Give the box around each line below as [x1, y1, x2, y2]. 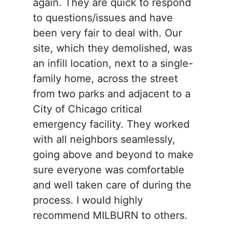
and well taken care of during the [32, 178, 192, 191]
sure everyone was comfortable [32, 163, 184, 176]
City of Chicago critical [32, 102, 142, 115]
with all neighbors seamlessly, [32, 133, 175, 145]
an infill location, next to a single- [32, 57, 193, 69]
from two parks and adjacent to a [32, 87, 191, 100]
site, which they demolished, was [32, 42, 192, 54]
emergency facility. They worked [32, 118, 190, 130]
